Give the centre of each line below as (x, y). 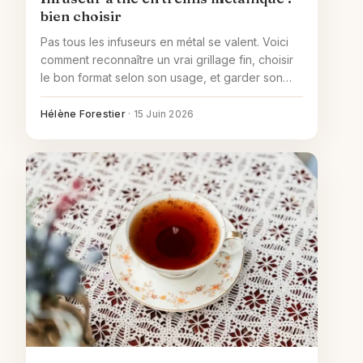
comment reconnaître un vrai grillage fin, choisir (167, 60)
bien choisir (81, 16)
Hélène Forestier (83, 114)
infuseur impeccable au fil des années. (143, 96)
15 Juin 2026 (164, 114)
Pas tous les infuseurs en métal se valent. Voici (164, 42)
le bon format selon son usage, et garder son (162, 78)
